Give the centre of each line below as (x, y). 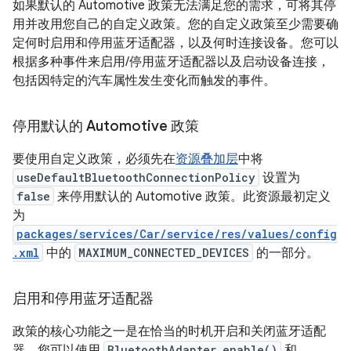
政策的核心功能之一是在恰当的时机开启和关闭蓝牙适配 (169, 331)
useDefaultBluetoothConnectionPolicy (136, 177)
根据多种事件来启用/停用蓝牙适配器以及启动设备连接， (171, 62)
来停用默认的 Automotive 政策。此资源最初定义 (192, 197)
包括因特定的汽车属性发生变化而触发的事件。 (144, 81)
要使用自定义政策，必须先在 (94, 159)
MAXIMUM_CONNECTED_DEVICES (164, 253)
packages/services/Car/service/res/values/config (177, 234)
